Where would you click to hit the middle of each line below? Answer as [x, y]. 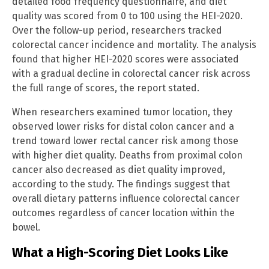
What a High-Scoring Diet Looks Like [120, 253]
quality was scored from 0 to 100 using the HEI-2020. [127, 16]
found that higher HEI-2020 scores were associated [125, 59]
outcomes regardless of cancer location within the [123, 213]
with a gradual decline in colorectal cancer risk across [131, 74]
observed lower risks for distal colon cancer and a [123, 127]
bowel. [26, 228]
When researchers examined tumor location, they [122, 112]
